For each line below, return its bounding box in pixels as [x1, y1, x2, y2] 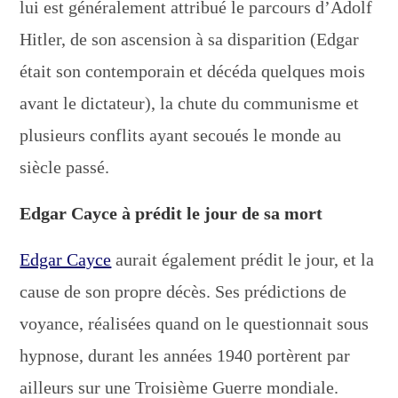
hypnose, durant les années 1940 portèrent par [20, 345, 351, 365]
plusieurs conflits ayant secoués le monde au [20, 124, 342, 145]
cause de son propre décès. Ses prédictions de [20, 281, 347, 301]
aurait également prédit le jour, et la [111, 249, 375, 269]
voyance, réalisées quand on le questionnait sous [20, 313, 370, 333]
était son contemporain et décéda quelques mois [20, 60, 366, 81]
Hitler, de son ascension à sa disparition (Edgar [20, 28, 360, 49]
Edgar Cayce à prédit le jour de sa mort [20, 203, 323, 223]
